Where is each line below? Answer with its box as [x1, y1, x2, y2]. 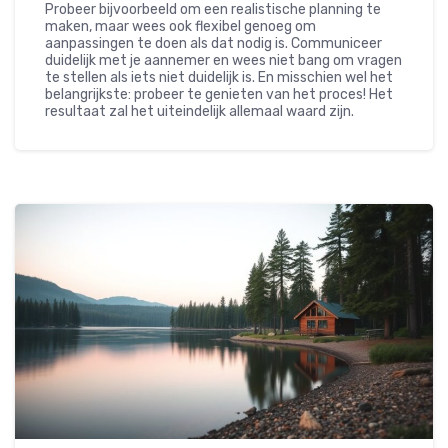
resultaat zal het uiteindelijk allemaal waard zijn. [45, 103, 354, 121]
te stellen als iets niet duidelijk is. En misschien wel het [45, 69, 393, 87]
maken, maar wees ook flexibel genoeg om [45, 18, 316, 36]
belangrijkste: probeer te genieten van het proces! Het [45, 86, 393, 104]
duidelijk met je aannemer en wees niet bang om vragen [45, 52, 402, 70]
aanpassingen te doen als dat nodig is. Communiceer [45, 35, 382, 53]
